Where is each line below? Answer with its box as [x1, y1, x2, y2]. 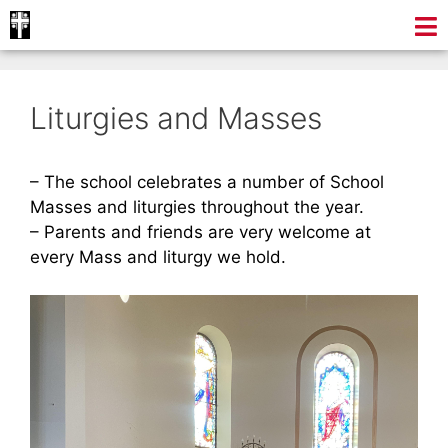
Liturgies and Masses [30, 99, 322, 136]
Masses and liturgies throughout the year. [30, 196, 364, 217]
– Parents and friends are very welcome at [30, 221, 371, 242]
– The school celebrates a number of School [30, 171, 384, 192]
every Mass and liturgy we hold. [30, 246, 286, 267]
